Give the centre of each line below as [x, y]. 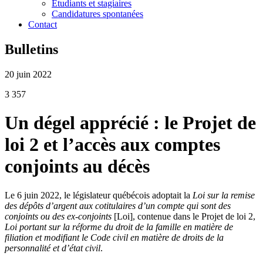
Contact [43, 24]
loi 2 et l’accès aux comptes [112, 145]
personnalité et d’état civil [53, 248]
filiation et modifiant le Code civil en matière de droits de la [114, 237]
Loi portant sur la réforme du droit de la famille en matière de [119, 227]
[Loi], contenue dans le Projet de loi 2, [183, 216]
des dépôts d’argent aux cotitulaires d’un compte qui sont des [118, 205]
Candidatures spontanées [97, 14]
